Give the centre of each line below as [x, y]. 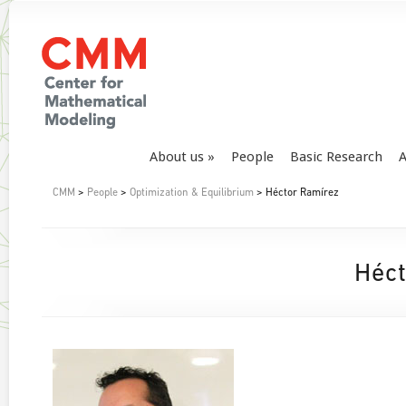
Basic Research [336, 157]
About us [177, 157]
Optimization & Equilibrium [192, 193]
